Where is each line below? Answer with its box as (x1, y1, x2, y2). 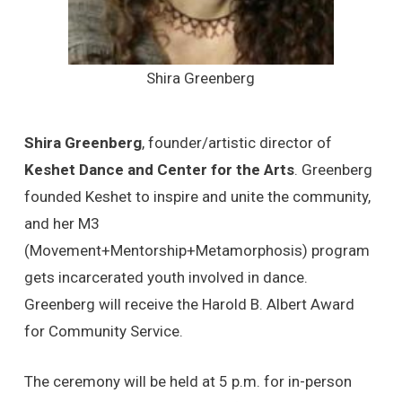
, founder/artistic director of (141, 134, 332, 153)
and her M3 (23, 214, 100, 233)
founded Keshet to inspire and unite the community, (23, 188, 371, 206)
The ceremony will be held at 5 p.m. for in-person (23, 371, 352, 390)
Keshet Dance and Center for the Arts (23, 161, 294, 179)
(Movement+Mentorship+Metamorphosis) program (23, 241, 370, 260)
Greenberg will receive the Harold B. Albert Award (23, 295, 354, 314)
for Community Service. (23, 322, 183, 341)
